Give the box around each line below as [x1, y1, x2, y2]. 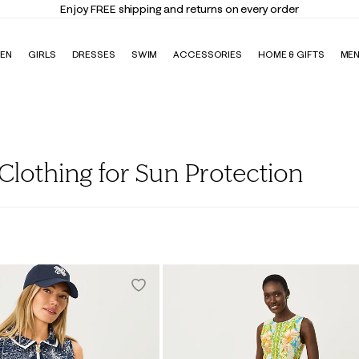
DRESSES [71, 47, 115, 60]
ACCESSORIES [173, 47, 242, 60]
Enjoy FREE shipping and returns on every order [60, 2, 299, 16]
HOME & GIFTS [257, 47, 325, 60]
